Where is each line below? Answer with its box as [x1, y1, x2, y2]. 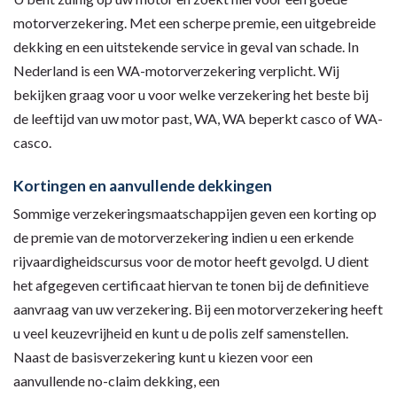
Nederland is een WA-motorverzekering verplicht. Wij [13, 62, 339, 80]
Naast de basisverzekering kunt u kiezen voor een [13, 348, 313, 366]
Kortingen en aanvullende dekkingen [13, 176, 272, 196]
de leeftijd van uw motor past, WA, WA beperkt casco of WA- [13, 110, 383, 128]
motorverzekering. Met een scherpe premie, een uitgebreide [13, 14, 376, 32]
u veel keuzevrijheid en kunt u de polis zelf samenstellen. [13, 324, 348, 342]
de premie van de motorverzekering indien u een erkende [13, 229, 354, 246]
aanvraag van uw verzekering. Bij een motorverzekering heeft [13, 300, 383, 318]
